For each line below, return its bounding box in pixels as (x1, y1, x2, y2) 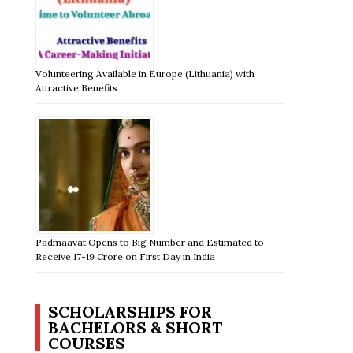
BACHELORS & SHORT (48, 317, 223, 337)
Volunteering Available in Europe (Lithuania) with (35, 67, 255, 80)
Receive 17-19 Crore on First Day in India (35, 250, 216, 262)
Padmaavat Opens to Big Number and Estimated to (35, 236, 265, 248)
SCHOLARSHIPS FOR (48, 301, 213, 321)
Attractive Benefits (35, 81, 118, 94)
